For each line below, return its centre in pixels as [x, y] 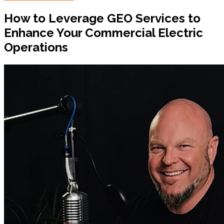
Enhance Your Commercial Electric [103, 32]
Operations [36, 47]
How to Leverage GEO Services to [102, 18]
